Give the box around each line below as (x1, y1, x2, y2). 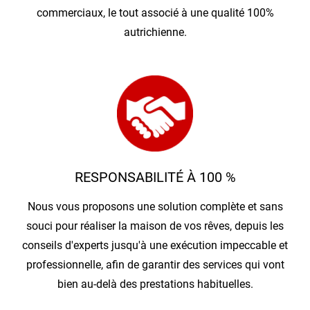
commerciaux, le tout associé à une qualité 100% (36, 6, 274, 20)
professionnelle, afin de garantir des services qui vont (26, 258, 284, 272)
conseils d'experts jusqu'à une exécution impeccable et (22, 239, 288, 253)
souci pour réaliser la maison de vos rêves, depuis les (26, 219, 284, 233)
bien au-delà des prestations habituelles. (57, 277, 253, 291)
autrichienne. (123, 26, 187, 39)
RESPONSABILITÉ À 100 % (74, 169, 236, 186)
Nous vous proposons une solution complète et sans (27, 200, 283, 214)
